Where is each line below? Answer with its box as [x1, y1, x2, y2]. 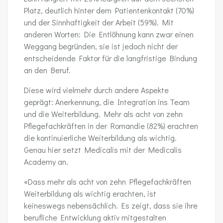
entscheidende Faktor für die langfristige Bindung [24, 53, 197, 63]
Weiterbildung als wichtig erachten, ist [24, 188, 156, 199]
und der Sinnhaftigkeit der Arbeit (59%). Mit [24, 17, 174, 27]
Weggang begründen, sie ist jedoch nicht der [24, 41, 178, 51]
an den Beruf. [24, 65, 71, 75]
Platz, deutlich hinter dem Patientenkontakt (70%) [24, 5, 194, 15]
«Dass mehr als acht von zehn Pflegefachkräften [24, 176, 191, 187]
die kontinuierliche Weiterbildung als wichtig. [24, 132, 177, 143]
